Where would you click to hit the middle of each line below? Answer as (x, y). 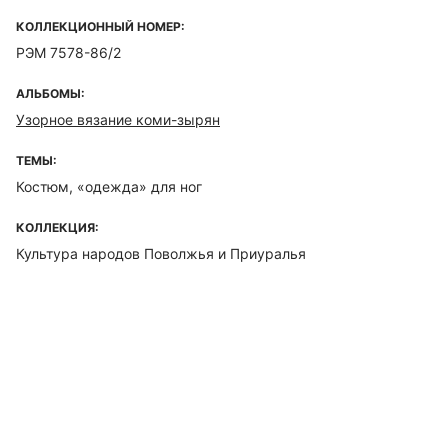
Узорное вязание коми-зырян (118, 119)
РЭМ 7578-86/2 (68, 52)
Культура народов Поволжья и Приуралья (161, 253)
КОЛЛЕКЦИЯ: (57, 227)
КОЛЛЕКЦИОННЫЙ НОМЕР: (100, 26)
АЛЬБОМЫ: (50, 93)
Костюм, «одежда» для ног (109, 186)
